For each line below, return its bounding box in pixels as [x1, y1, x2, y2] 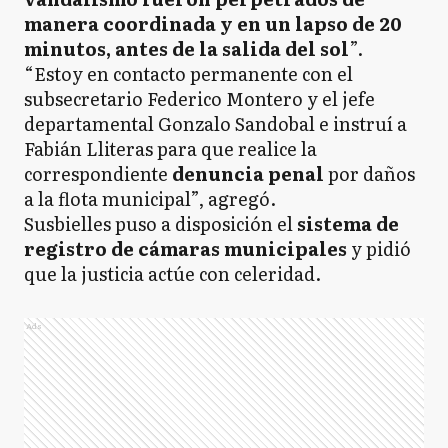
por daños [328, 160, 415, 187]
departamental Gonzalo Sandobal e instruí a [24, 110, 407, 137]
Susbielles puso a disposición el [24, 210, 297, 237]
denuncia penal [172, 160, 328, 187]
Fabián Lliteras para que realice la [24, 135, 317, 162]
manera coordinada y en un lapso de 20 [24, 10, 402, 37]
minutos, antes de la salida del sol [24, 35, 349, 62]
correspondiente [24, 160, 172, 187]
